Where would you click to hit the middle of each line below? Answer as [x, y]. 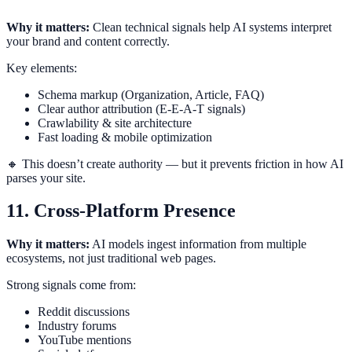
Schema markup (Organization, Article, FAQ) [151, 94]
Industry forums [77, 326]
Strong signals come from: [71, 285]
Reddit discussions [84, 312]
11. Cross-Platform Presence [121, 211]
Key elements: [42, 68]
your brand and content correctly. [88, 41]
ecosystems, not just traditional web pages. [111, 258]
